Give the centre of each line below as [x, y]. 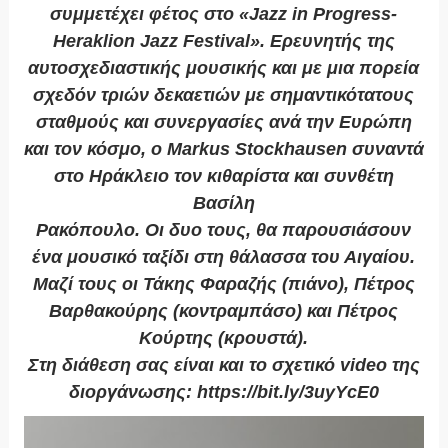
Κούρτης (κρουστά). [224, 338]
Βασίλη [223, 203]
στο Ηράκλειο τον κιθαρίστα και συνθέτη [223, 176]
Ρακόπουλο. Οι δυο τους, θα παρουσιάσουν [224, 230]
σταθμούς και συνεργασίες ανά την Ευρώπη [223, 122]
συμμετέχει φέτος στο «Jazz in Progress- [224, 14]
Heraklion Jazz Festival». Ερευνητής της [223, 41]
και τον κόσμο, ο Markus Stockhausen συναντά [223, 149]
